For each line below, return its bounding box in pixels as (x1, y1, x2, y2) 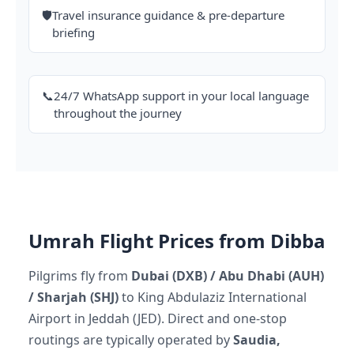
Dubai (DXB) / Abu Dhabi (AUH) (131, 267, 324, 285)
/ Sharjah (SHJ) (28, 288, 119, 307)
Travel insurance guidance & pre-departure (52, 7, 284, 24)
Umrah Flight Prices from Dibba (28, 228, 326, 254)
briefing (52, 24, 95, 41)
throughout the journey (54, 105, 182, 122)
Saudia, (233, 331, 281, 349)
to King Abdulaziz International (119, 288, 307, 307)
